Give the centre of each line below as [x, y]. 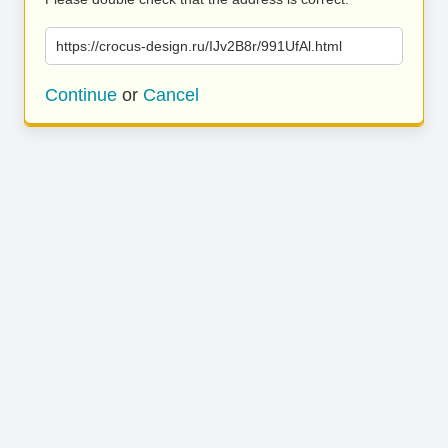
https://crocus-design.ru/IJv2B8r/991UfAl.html [199, 46]
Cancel [171, 95]
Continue [81, 95]
